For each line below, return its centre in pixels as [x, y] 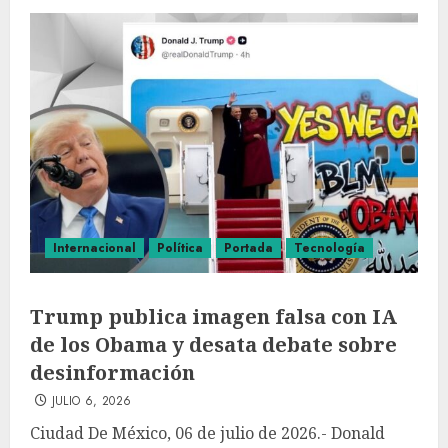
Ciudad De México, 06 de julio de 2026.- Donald [207, 433]
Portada [248, 248]
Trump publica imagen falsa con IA [213, 316]
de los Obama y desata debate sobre [213, 344]
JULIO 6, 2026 [91, 401]
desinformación [112, 372]
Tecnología [329, 248]
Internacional [94, 248]
